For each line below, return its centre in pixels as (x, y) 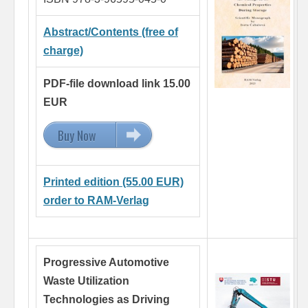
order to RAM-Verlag (96, 201)
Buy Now (77, 136)
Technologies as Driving (107, 300)
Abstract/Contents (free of (111, 32)
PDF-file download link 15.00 (117, 84)
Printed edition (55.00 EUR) (113, 182)
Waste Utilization (86, 281)
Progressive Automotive (106, 263)
